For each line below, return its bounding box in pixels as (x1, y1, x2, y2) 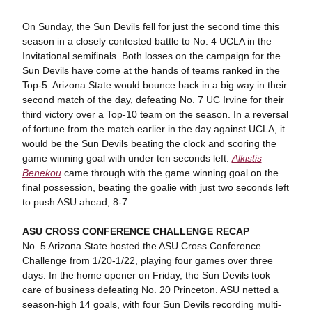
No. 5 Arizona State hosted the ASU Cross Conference (22, 240, 261, 251)
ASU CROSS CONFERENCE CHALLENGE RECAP (22, 226, 249, 237)
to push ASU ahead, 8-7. (22, 196, 130, 208)
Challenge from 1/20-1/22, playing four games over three (22, 255, 273, 266)
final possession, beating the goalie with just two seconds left (22, 182, 289, 193)
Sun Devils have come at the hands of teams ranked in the (22, 65, 280, 76)
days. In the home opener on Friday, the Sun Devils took (22, 270, 270, 281)
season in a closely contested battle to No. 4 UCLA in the (22, 36, 272, 47)
